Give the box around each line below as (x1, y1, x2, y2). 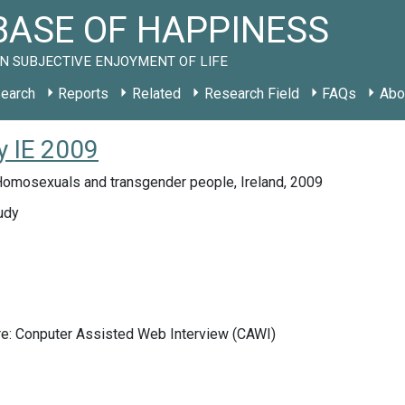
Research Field (203, 85, 299, 102)
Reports (58, 85, 109, 102)
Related (131, 85, 181, 102)
